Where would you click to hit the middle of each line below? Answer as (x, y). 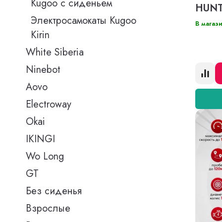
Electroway (49, 104)
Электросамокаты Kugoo (83, 21)
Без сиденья (54, 191)
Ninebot (43, 70)
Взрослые (48, 208)
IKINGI (40, 139)
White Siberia (55, 52)
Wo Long (45, 156)
